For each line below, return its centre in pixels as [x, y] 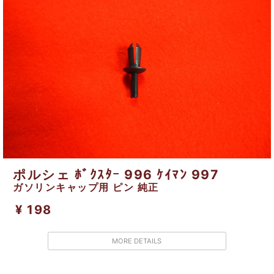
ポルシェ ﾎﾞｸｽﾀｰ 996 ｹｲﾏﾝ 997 [116, 175]
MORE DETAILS [137, 241]
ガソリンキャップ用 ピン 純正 [86, 187]
